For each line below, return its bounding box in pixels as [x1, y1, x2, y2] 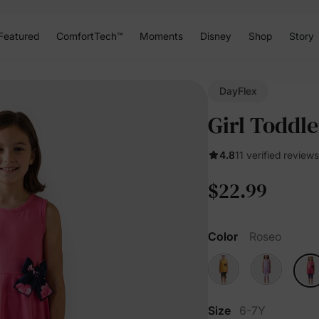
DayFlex [219, 85, 257, 97]
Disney [199, 29, 231, 42]
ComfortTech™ [56, 29, 122, 42]
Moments [139, 29, 183, 42]
